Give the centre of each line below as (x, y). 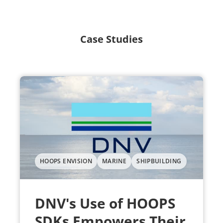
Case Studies (111, 39)
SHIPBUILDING (159, 161)
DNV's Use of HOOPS (105, 203)
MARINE (114, 161)
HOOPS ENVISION (66, 161)
